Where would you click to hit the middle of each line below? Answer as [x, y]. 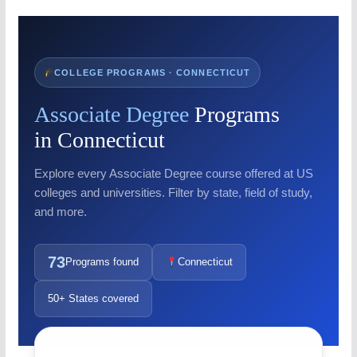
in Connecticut [99, 139]
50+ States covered [93, 298]
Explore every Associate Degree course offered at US [173, 173]
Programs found [102, 261]
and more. [60, 211]
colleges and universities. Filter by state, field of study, [173, 192]
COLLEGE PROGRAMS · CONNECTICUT [153, 72]
